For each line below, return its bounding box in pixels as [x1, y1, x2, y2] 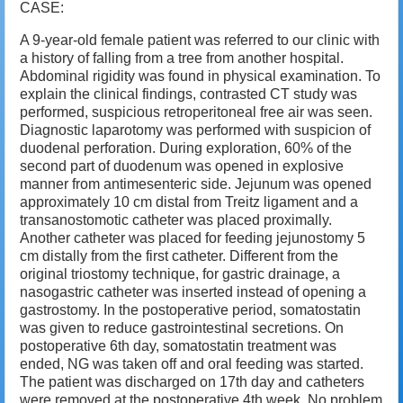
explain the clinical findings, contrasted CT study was [20, 86, 357, 103]
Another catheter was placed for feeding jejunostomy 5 [20, 230, 365, 246]
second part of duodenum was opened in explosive [20, 158, 344, 175]
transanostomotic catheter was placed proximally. [20, 212, 332, 228]
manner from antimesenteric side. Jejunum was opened [20, 176, 372, 193]
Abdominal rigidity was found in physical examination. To [20, 68, 381, 85]
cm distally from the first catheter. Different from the [20, 248, 338, 264]
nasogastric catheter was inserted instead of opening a [20, 284, 366, 300]
